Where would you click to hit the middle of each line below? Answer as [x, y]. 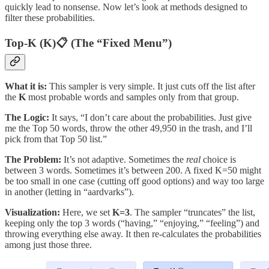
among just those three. [48, 245]
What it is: [26, 86]
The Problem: [33, 160]
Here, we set [86, 213]
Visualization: [32, 213]
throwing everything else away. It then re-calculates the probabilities [133, 234]
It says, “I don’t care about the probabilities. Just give [150, 118]
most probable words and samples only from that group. [132, 97]
